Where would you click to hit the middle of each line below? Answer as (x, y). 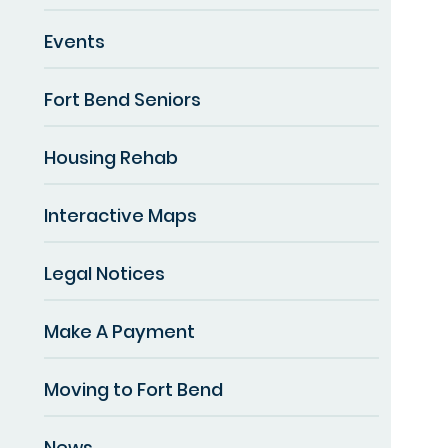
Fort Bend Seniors (122, 99)
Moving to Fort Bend (133, 389)
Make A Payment (119, 331)
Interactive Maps (120, 215)
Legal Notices (104, 273)
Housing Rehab (111, 157)
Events (74, 41)
